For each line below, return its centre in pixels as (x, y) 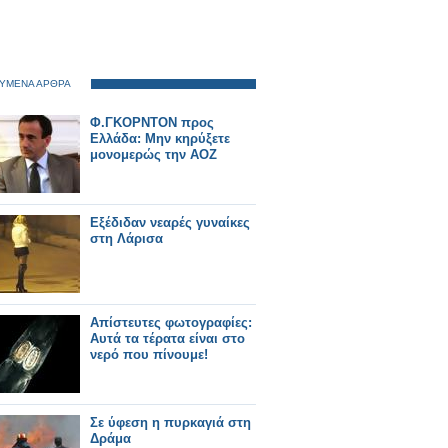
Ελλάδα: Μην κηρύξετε (160, 138)
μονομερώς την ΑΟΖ (153, 154)
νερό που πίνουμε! (149, 354)
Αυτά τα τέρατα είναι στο (167, 338)
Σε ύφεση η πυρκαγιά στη (170, 422)
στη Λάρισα (126, 238)
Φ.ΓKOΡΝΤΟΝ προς (152, 122)
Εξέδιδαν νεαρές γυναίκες (170, 222)
